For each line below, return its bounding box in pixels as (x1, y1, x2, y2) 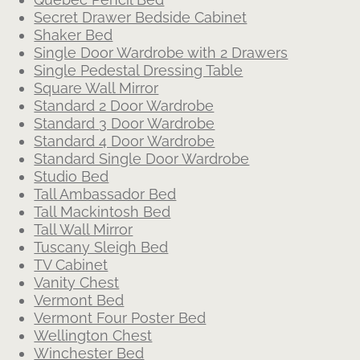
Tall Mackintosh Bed (34, 203, 171, 220)
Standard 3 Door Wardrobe (34, 115, 215, 132)
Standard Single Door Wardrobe (34, 150, 250, 167)
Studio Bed (34, 168, 109, 185)
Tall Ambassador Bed (34, 186, 177, 202)
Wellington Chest (34, 327, 153, 344)
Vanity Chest (34, 274, 120, 291)
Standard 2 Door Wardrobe (34, 97, 215, 114)
